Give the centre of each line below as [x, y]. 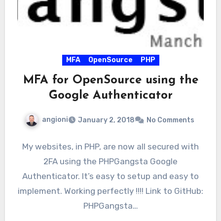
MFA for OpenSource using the [110, 81]
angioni [55, 120]
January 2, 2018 [106, 120]
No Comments [170, 120]
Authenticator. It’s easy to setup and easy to [110, 176]
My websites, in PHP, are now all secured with [110, 147]
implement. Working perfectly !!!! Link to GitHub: [110, 191]
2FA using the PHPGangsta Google [110, 162]
